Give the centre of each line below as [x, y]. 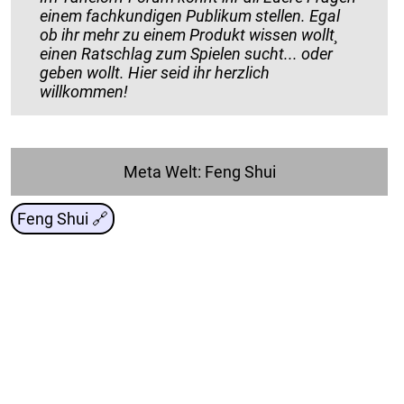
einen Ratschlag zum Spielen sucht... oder [186, 54]
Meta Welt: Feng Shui [199, 172]
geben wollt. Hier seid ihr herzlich [127, 73]
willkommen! [84, 92]
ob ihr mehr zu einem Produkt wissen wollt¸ [50, 35]
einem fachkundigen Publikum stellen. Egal [190, 16]
